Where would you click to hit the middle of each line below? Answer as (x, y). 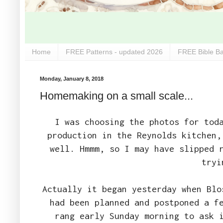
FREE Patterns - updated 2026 (114, 52)
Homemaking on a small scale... (116, 96)
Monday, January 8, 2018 (72, 78)
